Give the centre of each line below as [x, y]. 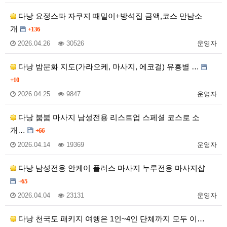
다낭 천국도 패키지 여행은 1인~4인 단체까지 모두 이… [110, 218]
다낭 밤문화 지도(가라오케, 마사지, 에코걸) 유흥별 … [109, 66]
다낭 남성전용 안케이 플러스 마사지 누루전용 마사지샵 [111, 168]
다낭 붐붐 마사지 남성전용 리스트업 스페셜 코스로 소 [108, 117]
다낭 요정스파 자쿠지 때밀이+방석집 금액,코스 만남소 [109, 16]
